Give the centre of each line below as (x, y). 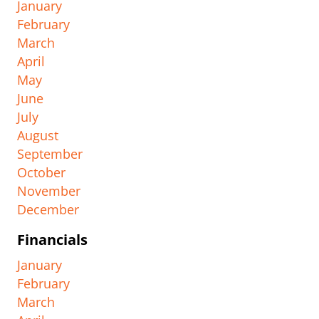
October (41, 173)
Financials (52, 240)
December (48, 210)
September (50, 154)
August (38, 136)
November (49, 191)
